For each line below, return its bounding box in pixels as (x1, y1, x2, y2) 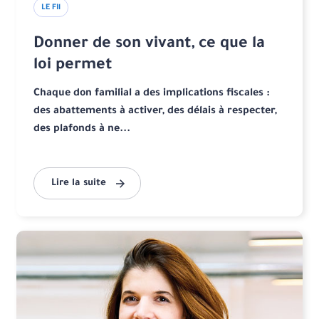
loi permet (33, 58, 113, 75)
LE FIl (41, 4, 61, 13)
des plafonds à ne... (33, 124, 131, 136)
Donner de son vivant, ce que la (33, 36, 266, 54)
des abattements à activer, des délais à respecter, (33, 106, 278, 118)
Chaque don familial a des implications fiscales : (33, 88, 271, 100)
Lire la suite (51, 178, 107, 189)
